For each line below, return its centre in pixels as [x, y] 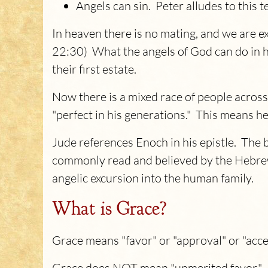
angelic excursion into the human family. [153, 178]
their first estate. [94, 69]
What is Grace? [109, 208]
